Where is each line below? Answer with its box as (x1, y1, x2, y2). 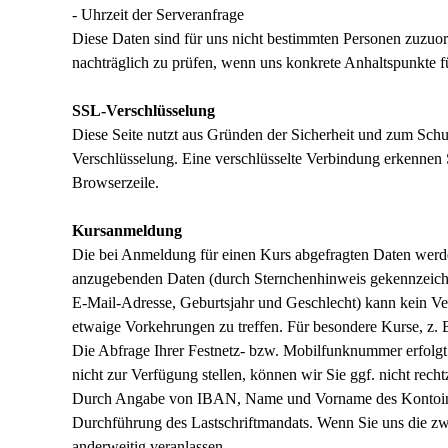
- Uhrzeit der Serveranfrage (72, 6, 244, 23)
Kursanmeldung (72, 222, 182, 239)
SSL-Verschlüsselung (72, 102, 215, 119)
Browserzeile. (72, 174, 159, 191)
